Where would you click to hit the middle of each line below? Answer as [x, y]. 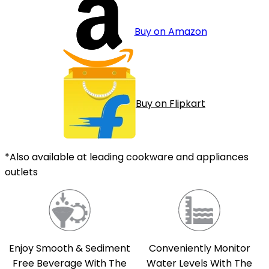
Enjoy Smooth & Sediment [70, 248]
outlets [21, 172]
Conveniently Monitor [199, 249]
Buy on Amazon [171, 31]
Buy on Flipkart [171, 104]
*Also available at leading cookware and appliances [127, 157]
